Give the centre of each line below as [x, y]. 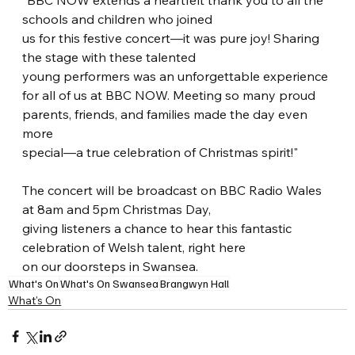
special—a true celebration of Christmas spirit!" [160, 153]
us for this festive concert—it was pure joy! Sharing [173, 38]
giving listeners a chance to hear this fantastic [159, 229]
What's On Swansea [110, 284]
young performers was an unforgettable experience [177, 76]
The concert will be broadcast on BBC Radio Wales [174, 191]
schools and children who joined [118, 19]
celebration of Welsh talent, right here [134, 248]
